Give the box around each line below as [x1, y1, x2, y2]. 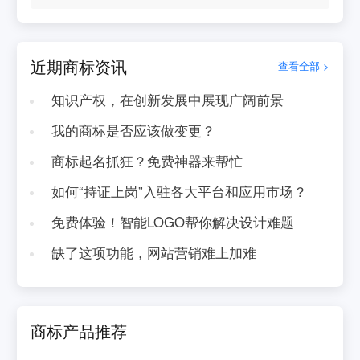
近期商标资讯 [31, 54, 128, 78]
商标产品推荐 [31, 318, 128, 342]
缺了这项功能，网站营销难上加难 [51, 242, 256, 262]
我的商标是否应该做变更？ [51, 120, 215, 140]
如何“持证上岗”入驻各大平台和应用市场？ [51, 181, 307, 201]
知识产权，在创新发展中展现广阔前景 [51, 90, 284, 109]
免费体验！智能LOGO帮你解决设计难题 [51, 211, 294, 231]
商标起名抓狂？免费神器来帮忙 [51, 150, 243, 170]
